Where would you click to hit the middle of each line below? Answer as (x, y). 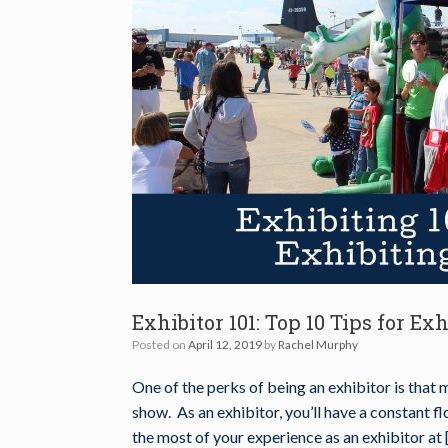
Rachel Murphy (318, 344)
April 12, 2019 (225, 344)
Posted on (163, 344)
